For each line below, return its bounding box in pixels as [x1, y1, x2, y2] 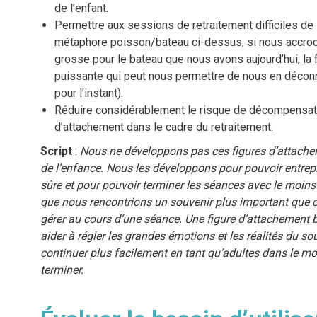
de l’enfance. [40, 161, 103, 175]
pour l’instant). [54, 86, 123, 100]
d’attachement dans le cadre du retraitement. [54, 120, 273, 134]
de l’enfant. [54, 1, 108, 16]
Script [40, 144, 72, 158]
